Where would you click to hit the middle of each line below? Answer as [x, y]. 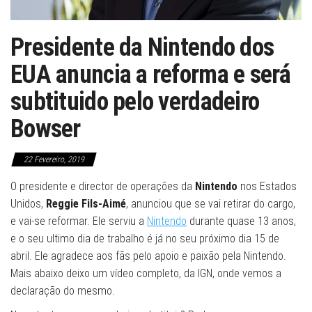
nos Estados [267, 187]
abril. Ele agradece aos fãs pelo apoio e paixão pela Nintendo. [148, 256]
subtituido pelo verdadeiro [135, 102]
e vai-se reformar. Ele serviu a [79, 221]
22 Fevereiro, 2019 [54, 160]
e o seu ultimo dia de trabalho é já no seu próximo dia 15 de [145, 239]
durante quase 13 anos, [241, 221]
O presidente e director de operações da [103, 187]
